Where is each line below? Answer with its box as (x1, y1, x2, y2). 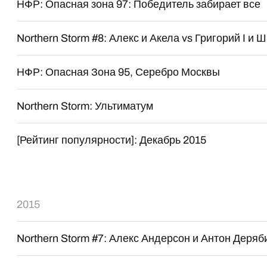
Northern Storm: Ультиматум (17, 100, 154, 112)
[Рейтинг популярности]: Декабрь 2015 (17, 134, 207, 146)
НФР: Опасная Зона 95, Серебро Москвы (17, 66, 221, 78)
